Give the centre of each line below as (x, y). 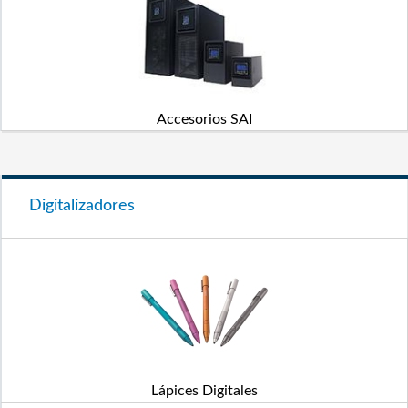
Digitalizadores (82, 206)
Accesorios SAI (204, 119)
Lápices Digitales (204, 391)
